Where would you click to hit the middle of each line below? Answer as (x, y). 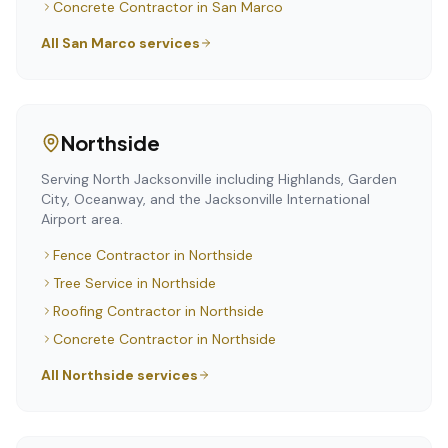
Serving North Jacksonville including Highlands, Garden (219, 179)
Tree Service (93, 283)
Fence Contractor (111, 255)
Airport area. (82, 219)
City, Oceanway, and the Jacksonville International (205, 199)
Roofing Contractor (117, 311)
